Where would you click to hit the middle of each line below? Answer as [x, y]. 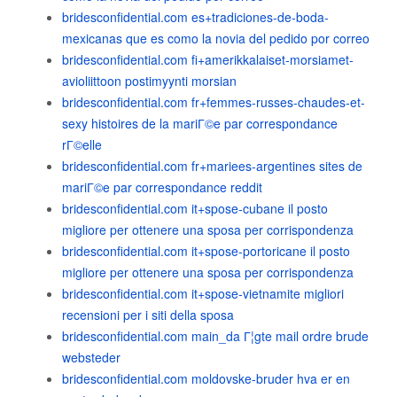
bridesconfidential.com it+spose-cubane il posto [195, 208]
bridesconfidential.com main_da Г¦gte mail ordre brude [215, 336]
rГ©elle [82, 144]
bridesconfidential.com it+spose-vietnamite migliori [203, 293]
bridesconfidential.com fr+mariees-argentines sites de [212, 166]
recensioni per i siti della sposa [148, 315]
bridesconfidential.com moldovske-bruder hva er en [206, 378]
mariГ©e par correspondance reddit [162, 187]
